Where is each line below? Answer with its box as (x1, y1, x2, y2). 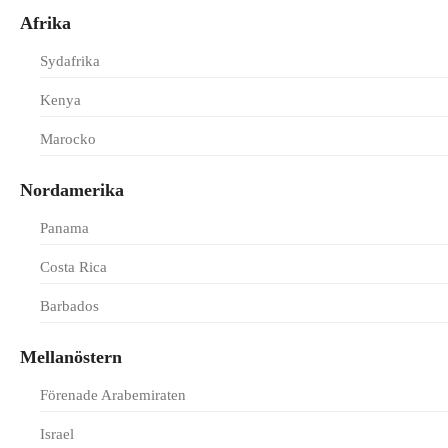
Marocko (40, 131, 96, 147)
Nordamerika (20, 180, 124, 200)
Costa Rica (40, 259, 107, 275)
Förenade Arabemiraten (40, 387, 186, 403)
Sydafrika (40, 53, 100, 69)
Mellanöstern (20, 347, 122, 367)
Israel (40, 426, 74, 442)
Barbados (40, 298, 99, 314)
